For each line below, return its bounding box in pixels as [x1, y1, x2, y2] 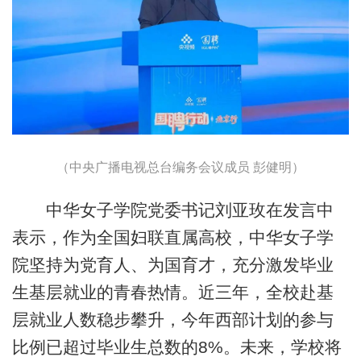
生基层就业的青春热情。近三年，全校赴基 [11, 282, 334, 301]
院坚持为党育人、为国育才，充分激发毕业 [11, 255, 334, 274]
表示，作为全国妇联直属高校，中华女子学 [11, 227, 334, 247]
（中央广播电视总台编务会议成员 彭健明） [56, 160, 305, 174]
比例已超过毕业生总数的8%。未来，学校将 [11, 337, 342, 356]
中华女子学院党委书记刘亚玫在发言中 [11, 200, 334, 219]
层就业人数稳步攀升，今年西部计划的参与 [11, 309, 334, 329]
